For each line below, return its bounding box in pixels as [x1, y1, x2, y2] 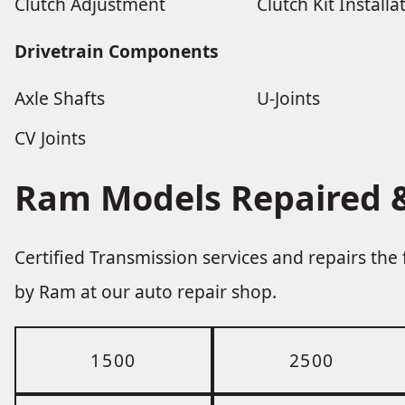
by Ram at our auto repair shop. [14, 279, 277, 305]
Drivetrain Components [14, 38, 219, 63]
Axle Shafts [14, 85, 105, 110]
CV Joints [14, 125, 86, 150]
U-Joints [256, 85, 320, 110]
